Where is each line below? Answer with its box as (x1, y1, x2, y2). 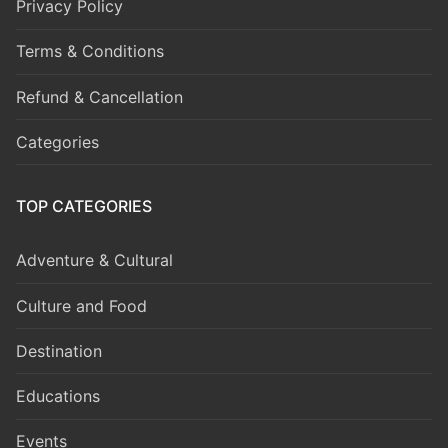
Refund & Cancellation (16, 86, 183, 107)
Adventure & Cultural (16, 250, 173, 271)
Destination (16, 340, 102, 361)
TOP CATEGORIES (16, 196, 152, 217)
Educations (16, 385, 100, 406)
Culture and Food (16, 295, 147, 316)
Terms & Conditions (16, 41, 164, 62)
